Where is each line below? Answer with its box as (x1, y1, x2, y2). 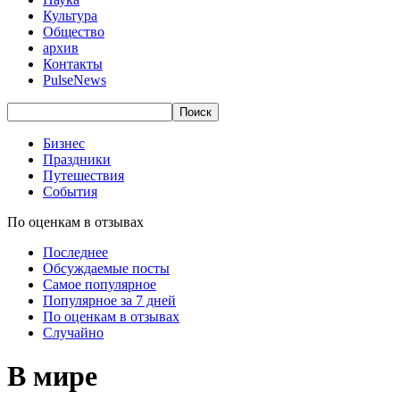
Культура (43, 8, 97, 23)
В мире (7, 360, 97, 393)
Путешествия (43, 168, 124, 183)
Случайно (43, 325, 104, 340)
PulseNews (43, 72, 106, 87)
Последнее (43, 245, 108, 260)
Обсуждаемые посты (43, 261, 170, 276)
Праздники (43, 152, 111, 167)
